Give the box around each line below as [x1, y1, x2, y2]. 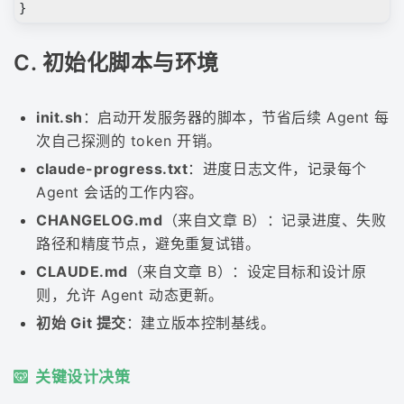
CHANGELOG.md [36, 210, 163, 229]
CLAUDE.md [36, 262, 128, 280]
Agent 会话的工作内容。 [36, 182, 204, 201]
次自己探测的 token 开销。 [36, 131, 222, 150]
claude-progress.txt [36, 159, 188, 178]
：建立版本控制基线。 [125, 313, 276, 332]
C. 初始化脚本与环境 [14, 49, 219, 76]
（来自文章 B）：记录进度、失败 [162, 210, 387, 229]
